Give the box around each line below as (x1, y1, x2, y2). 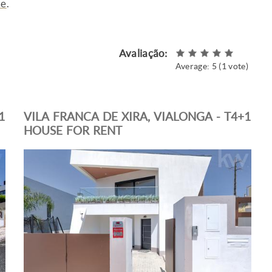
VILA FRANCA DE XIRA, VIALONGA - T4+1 (24, 110, 251, 124)
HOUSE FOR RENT (24, 124, 122, 138)
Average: (175, 61, 212, 71)
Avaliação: (118, 47, 169, 59)
